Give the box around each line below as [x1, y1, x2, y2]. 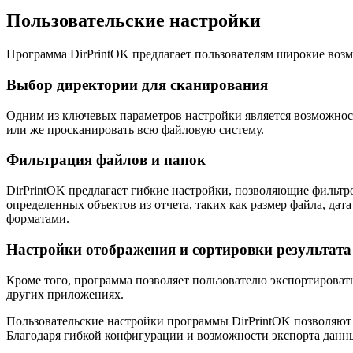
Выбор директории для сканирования [6, 76, 268, 93]
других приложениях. [6, 287, 124, 301]
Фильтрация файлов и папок [6, 151, 206, 169]
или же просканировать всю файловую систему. [6, 122, 264, 136]
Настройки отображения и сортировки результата [6, 240, 351, 258]
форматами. [6, 212, 69, 226]
